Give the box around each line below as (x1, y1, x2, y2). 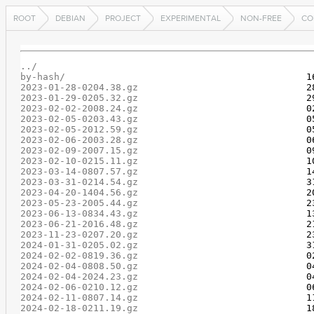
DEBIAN (55, 13, 86, 24)
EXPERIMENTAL (161, 13, 221, 24)
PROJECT (105, 13, 141, 24)
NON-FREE (240, 13, 282, 24)
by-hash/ (20, 71, 65, 82)
